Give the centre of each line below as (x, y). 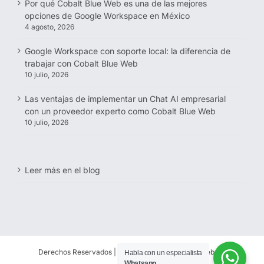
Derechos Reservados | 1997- (87, 252)
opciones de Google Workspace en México (107, 16)
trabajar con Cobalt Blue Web (81, 64)
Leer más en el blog (62, 170)
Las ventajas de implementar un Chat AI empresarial (125, 99)
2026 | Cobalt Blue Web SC (181, 252)
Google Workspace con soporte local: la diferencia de (128, 51)
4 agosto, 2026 (49, 27)
